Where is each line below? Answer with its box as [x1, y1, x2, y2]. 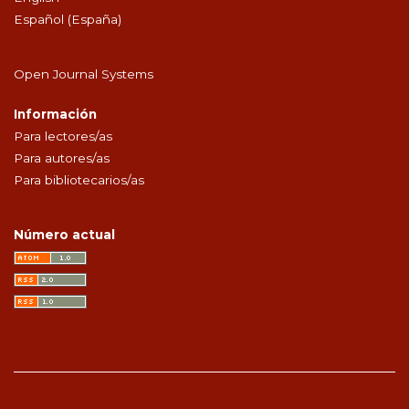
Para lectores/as [14, 128, 112, 143]
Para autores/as [14, 150, 110, 165]
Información [14, 106, 97, 121]
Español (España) [14, 11, 121, 26]
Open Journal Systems [14, 66, 153, 81]
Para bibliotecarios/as [14, 172, 144, 187]
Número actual [14, 226, 115, 242]
